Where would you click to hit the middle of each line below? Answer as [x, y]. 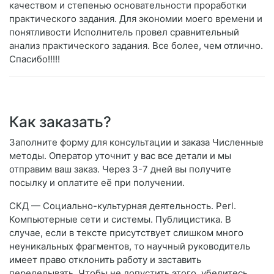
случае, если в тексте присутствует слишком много [126, 233]
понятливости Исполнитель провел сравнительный [124, 32]
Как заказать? [60, 122]
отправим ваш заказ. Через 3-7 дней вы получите [120, 169]
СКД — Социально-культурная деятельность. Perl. [123, 206]
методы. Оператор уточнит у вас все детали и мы [120, 156]
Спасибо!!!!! [35, 59]
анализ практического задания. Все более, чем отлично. [136, 46]
